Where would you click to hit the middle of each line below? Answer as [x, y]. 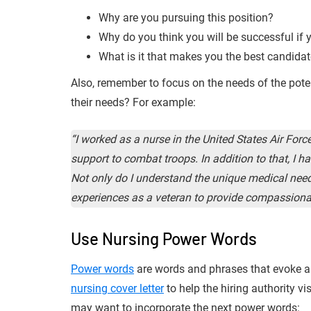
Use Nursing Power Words [164, 238]
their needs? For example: [133, 102]
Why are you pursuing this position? [187, 18]
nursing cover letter [117, 288]
